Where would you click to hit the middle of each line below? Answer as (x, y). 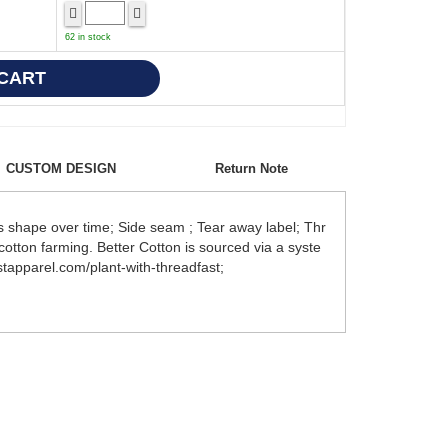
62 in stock (88, 36)
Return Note (251, 168)
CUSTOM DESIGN (61, 168)
